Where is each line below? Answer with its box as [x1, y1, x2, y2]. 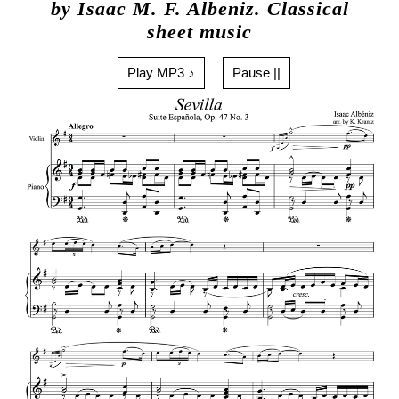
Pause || [232, 64, 281, 80]
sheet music [147, 21, 252, 44]
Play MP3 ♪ [127, 64, 195, 80]
